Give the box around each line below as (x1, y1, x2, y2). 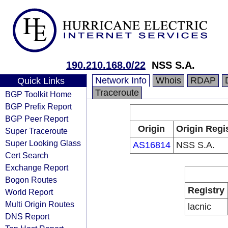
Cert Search (5, 151, 48, 160)
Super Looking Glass (5, 138, 81, 148)
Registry (188, 185, 224, 195)
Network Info (95, 75, 147, 85)
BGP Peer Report (5, 114, 68, 123)
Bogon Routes (5, 175, 57, 184)
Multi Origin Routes (5, 199, 74, 209)
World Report (5, 187, 53, 196)
